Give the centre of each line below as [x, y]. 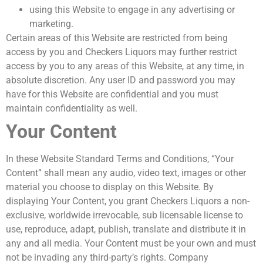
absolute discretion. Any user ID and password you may [121, 80]
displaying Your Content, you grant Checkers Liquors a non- [128, 201]
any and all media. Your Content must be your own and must [131, 244]
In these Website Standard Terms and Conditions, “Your [120, 159]
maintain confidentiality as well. [72, 109]
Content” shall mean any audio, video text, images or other [126, 173]
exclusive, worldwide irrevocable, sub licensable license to [124, 215]
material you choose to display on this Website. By [110, 187]
